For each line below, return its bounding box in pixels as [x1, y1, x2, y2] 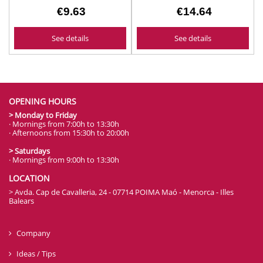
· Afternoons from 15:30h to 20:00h [9, 127, 129, 138]
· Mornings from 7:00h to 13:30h [9, 118, 119, 129]
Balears [9, 195, 34, 206]
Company [16, 227, 50, 238]
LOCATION [9, 172, 50, 184]
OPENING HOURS [9, 95, 76, 107]
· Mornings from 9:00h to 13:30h [9, 154, 119, 165]
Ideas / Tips [16, 248, 56, 259]
